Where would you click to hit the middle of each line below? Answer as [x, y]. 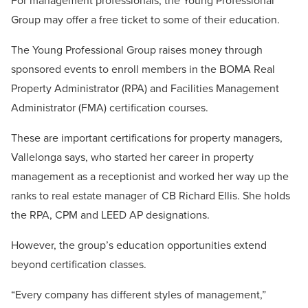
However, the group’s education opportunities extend [139, 245]
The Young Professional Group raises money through [137, 50]
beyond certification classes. [79, 264]
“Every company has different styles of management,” [139, 295]
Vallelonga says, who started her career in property [132, 157]
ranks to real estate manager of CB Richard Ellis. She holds [151, 196]
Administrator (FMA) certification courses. [110, 108]
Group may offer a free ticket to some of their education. [145, 20]
